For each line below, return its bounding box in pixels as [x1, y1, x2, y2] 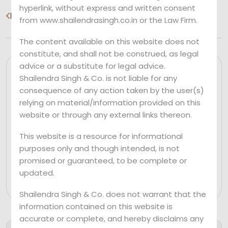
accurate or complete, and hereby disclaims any [19, 213, 204, 224]
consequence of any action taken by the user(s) [19, 84, 205, 96]
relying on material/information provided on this [19, 97, 201, 108]
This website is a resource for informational [19, 130, 183, 141]
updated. [19, 167, 55, 178]
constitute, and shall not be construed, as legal [19, 48, 199, 59]
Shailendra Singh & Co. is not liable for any [19, 72, 178, 83]
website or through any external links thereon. [19, 109, 192, 120]
